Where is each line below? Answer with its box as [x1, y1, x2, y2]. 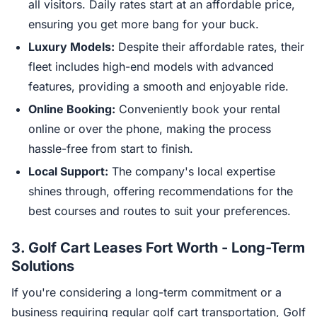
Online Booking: [28, 102, 115, 116]
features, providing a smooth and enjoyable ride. [28, 79, 289, 93]
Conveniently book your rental [115, 102, 280, 116]
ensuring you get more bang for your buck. [28, 17, 259, 31]
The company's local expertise [108, 164, 275, 178]
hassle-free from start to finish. [28, 142, 193, 156]
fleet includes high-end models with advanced [28, 59, 274, 74]
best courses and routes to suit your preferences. [28, 204, 291, 218]
